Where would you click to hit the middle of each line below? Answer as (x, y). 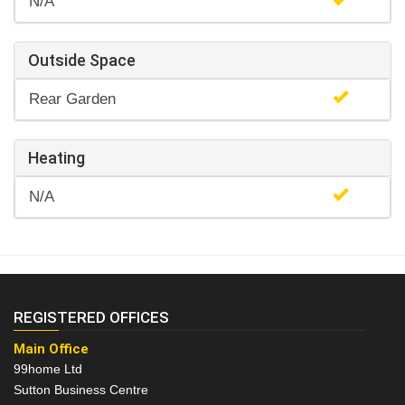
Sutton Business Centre (81, 390)
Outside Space (82, 61)
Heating (57, 158)
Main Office (51, 349)
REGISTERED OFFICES (91, 318)
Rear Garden (72, 99)
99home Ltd (48, 369)
